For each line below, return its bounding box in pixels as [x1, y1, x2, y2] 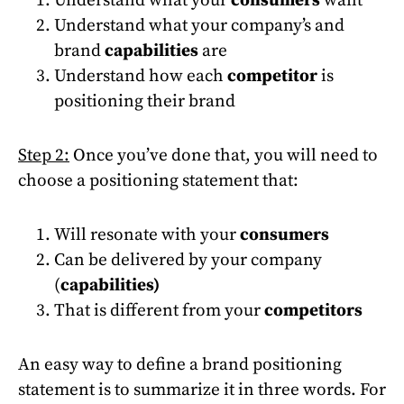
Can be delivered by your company [54, 248, 322, 271]
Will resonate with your [54, 223, 240, 245]
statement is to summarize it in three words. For [18, 378, 386, 400]
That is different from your [54, 298, 264, 321]
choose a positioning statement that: [18, 169, 298, 191]
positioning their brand [54, 89, 235, 112]
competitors [264, 298, 363, 321]
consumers [240, 223, 329, 245]
